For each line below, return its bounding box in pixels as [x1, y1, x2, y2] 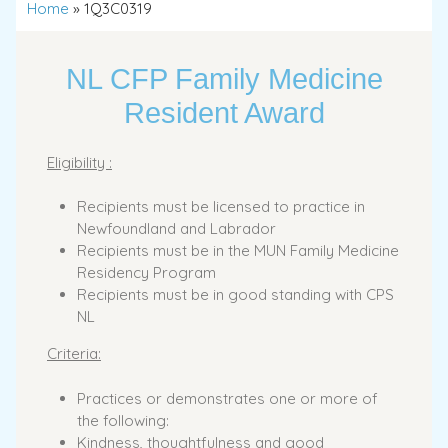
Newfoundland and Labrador [77, 219, 276, 239]
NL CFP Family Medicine [65, 62, 383, 95]
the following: [77, 410, 169, 430]
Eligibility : [47, 152, 112, 172]
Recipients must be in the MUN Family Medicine [77, 241, 399, 261]
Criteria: [47, 344, 101, 364]
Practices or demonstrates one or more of [77, 388, 378, 408]
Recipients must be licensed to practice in [77, 197, 365, 217]
